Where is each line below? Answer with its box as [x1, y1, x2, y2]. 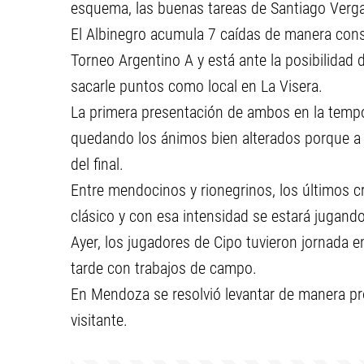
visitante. [71, 310, 128, 330]
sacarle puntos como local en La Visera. [71, 76, 323, 96]
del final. [71, 154, 123, 174]
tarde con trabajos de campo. [71, 258, 257, 278]
